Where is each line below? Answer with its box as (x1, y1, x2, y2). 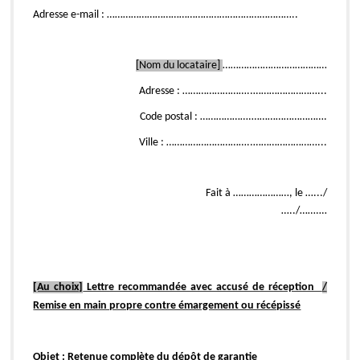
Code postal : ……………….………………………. (139, 110, 327, 123)
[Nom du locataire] (135, 59, 223, 72)
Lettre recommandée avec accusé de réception (83, 280, 322, 293)
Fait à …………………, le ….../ (51, 186, 327, 199)
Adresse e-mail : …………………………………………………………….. (33, 8, 299, 21)
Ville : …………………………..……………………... (138, 136, 327, 149)
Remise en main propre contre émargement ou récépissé (33, 299, 301, 312)
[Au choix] (33, 280, 84, 293)
